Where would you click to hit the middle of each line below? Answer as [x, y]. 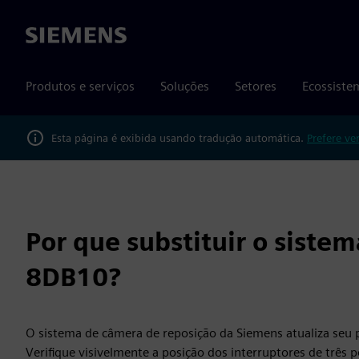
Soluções [185, 86]
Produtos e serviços [80, 86]
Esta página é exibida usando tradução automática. [179, 137]
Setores [256, 86]
